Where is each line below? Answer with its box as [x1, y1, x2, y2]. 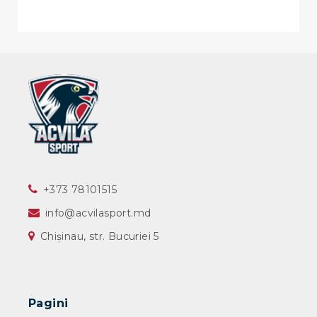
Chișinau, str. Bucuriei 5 [37, 230, 159, 243]
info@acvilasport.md [45, 207, 151, 220]
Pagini [28, 296, 69, 311]
